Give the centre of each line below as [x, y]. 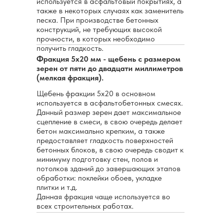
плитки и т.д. [57, 187]
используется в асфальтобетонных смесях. [110, 103]
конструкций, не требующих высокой [99, 30]
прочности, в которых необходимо [96, 39]
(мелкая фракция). [70, 78]
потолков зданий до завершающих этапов [109, 169]
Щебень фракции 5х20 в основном [96, 94]
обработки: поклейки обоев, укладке [99, 178]
